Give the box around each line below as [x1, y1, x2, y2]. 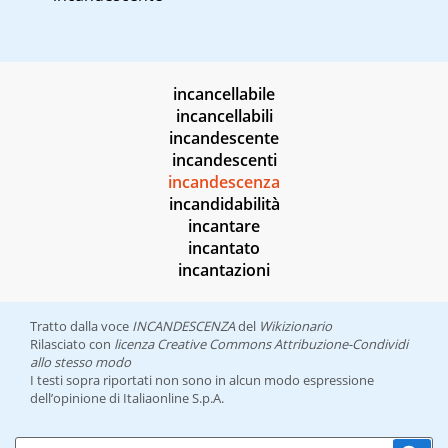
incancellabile [173, 83, 275, 106]
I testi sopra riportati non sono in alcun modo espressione [30, 371, 374, 390]
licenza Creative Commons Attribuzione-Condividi [114, 335, 408, 354]
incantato [188, 237, 260, 260]
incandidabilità [168, 193, 280, 216]
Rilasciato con [30, 335, 114, 354]
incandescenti [171, 149, 277, 172]
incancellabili [175, 105, 273, 128]
